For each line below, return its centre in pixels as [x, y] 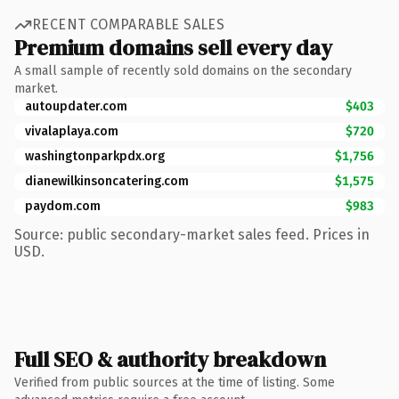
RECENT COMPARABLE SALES [129, 24]
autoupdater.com [76, 106]
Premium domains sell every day [173, 47]
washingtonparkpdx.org [95, 156]
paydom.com [63, 206]
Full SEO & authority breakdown [170, 359]
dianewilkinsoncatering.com [107, 181]
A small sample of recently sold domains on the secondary [183, 70]
